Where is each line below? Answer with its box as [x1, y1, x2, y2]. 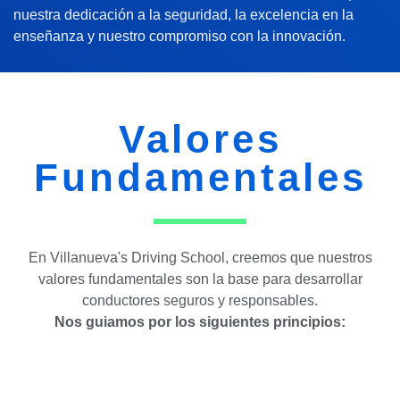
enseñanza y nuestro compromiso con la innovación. [12, 27, 346, 44]
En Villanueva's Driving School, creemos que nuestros [28, 249, 372, 266]
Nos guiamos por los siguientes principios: [54, 313, 346, 330]
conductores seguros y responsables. [82, 292, 318, 309]
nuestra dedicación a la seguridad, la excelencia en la [12, 5, 354, 22]
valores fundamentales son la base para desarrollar [37, 271, 362, 287]
